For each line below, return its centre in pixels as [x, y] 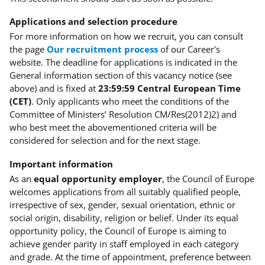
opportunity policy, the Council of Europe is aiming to [118, 230]
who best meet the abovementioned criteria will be [113, 127]
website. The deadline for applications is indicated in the [123, 62]
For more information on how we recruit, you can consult [126, 36]
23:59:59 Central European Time [169, 88]
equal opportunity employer [98, 178]
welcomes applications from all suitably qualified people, [125, 191]
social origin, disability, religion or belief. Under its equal [124, 217]
